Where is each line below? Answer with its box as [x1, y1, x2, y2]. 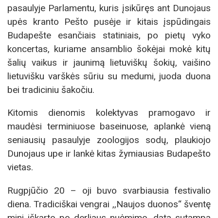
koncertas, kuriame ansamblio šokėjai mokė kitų [7, 43, 211, 55]
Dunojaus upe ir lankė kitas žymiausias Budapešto [7, 148, 211, 160]
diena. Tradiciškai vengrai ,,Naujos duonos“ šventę [7, 198, 211, 210]
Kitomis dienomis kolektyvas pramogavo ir [7, 107, 211, 119]
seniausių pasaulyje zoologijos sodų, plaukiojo [7, 134, 211, 146]
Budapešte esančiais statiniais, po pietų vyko [7, 30, 211, 41]
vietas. [7, 162, 33, 173]
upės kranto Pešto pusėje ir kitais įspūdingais [7, 16, 211, 28]
